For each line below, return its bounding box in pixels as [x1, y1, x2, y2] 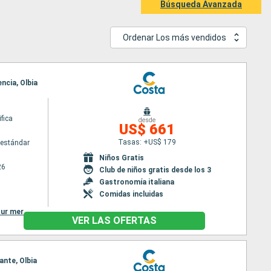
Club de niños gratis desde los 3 [99, 165, 211, 174]
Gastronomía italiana [99, 177, 174, 186]
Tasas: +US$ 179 [118, 137, 177, 146]
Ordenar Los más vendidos [123, 32, 226, 42]
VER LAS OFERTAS [72, 215, 157, 226]
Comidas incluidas [99, 189, 163, 198]
